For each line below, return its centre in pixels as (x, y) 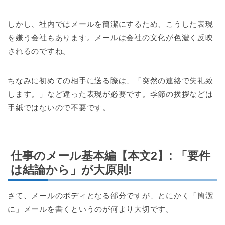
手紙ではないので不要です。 (59, 108)
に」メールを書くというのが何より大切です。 (91, 209)
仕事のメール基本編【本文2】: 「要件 (110, 155)
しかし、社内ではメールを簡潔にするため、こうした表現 (110, 24)
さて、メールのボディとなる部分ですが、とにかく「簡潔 (110, 195)
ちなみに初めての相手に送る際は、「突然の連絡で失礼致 (110, 81)
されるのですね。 (39, 51)
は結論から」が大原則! (71, 170)
